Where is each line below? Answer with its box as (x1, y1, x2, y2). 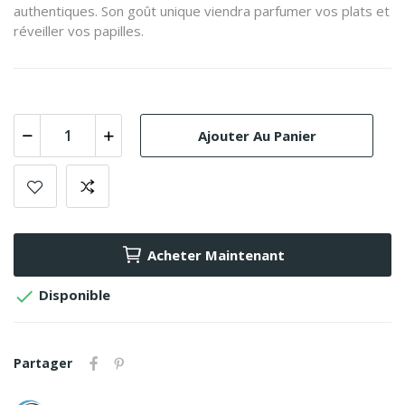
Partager (14, 354, 72, 372)
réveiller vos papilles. (14, 22, 144, 41)
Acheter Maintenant (146, 246, 285, 265)
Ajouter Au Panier (197, 126, 316, 145)
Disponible (35, 286, 110, 305)
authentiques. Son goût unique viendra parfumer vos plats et (14, 2, 390, 21)
